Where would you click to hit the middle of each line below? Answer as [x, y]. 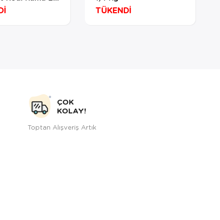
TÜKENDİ [113, 10]
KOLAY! [71, 111]
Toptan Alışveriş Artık [62, 127]
